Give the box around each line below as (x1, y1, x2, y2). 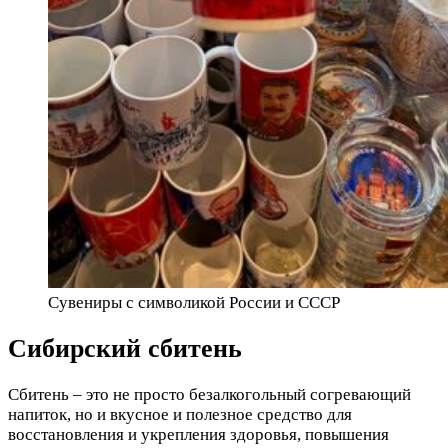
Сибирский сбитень (8, 333, 242, 363)
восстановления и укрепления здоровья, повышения (8, 425, 389, 445)
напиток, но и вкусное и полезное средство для (8, 405, 352, 425)
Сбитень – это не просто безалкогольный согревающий (8, 385, 411, 405)
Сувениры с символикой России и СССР (48, 292, 340, 312)
